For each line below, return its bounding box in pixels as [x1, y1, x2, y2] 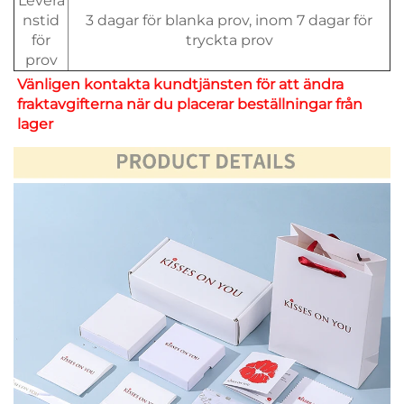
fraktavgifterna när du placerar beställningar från [17, 95, 363, 113]
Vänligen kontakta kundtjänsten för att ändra [17, 75, 344, 93]
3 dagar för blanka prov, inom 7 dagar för [86, 11, 372, 29]
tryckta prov [185, 31, 273, 49]
